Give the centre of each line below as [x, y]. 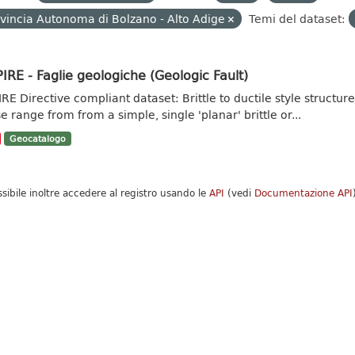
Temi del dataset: [297, 19]
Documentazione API [303, 193]
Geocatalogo [37, 139]
